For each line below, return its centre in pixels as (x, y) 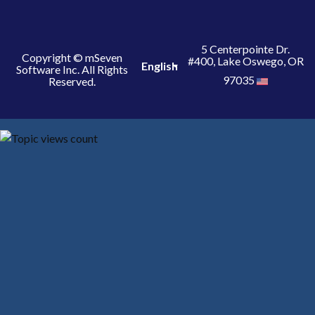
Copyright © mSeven (72, 58)
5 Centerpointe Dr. (246, 49)
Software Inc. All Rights (72, 70)
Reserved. (72, 82)
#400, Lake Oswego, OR (245, 60)
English (160, 65)
